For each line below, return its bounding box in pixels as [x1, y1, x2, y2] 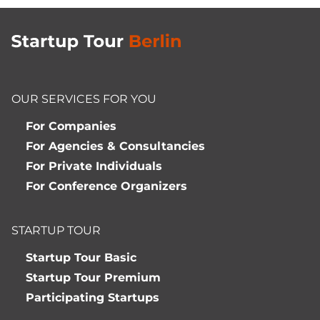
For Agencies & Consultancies [26, 139, 205, 153]
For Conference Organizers [26, 179, 187, 193]
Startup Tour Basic [26, 251, 136, 264]
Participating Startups [26, 291, 159, 304]
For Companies [26, 119, 116, 133]
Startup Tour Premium [26, 271, 161, 284]
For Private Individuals [26, 159, 162, 173]
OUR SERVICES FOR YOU [11, 92, 156, 106]
